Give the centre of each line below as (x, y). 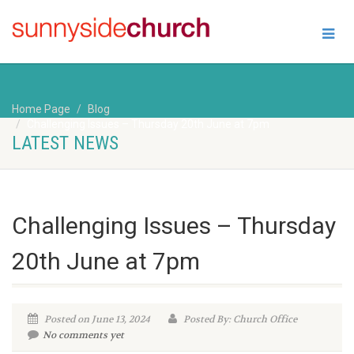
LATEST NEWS (65, 143)
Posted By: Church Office (239, 320)
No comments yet (83, 335)
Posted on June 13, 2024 (96, 320)
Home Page (41, 109)
